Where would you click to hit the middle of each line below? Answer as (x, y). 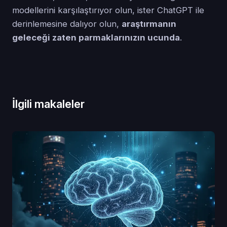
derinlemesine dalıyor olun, (67, 24)
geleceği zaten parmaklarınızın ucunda (96, 37)
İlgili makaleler (48, 104)
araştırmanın (149, 24)
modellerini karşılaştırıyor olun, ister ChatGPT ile (108, 10)
